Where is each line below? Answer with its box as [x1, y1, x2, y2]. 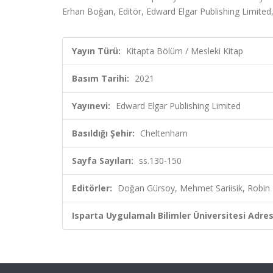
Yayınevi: [72, 100, 110, 112]
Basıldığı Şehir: [72, 127, 135, 139]
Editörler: [72, 182, 112, 194]
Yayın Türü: [72, 45, 121, 57]
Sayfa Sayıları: [72, 155, 133, 166]
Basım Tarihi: [72, 73, 129, 84]
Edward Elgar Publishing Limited [116, 100, 241, 112]
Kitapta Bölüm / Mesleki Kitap [126, 45, 243, 57]
